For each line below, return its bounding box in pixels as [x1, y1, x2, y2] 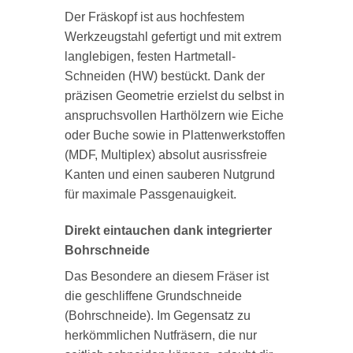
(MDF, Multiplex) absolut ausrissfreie [64, 147, 267, 162]
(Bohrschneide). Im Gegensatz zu [64, 308, 251, 322]
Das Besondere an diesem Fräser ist [64, 269, 269, 283]
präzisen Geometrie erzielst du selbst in [64, 88, 284, 102]
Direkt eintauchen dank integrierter [64, 223, 272, 237]
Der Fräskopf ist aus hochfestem [64, 9, 244, 24]
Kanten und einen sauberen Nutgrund [64, 167, 275, 181]
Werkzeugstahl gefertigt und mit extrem [64, 29, 281, 43]
